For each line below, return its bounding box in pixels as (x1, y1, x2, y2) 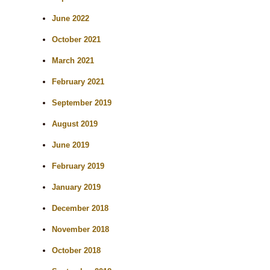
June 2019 (52, 140, 90, 149)
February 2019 (52, 162, 105, 171)
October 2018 (52, 246, 101, 255)
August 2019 (52, 119, 98, 128)
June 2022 (52, 14, 90, 23)
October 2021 (52, 35, 101, 44)
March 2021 (52, 56, 95, 65)
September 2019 (52, 98, 112, 107)
